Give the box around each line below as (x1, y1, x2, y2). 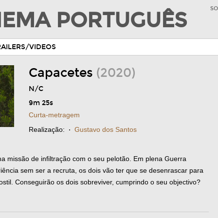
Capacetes (29, 66, 96, 80)
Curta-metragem (29, 111, 80, 119)
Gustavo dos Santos (74, 126, 137, 133)
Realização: (29, 126, 65, 133)
